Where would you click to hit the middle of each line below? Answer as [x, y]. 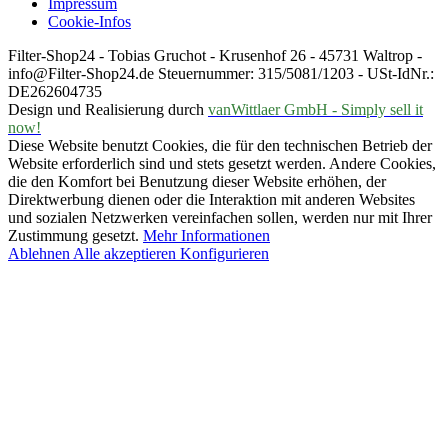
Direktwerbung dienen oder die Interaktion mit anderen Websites [211, 199]
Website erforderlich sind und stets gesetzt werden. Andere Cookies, [222, 163]
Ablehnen [40, 253]
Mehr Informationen [206, 235]
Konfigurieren [224, 253]
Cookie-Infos [89, 21]
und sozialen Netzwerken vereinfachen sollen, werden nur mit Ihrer [220, 217]
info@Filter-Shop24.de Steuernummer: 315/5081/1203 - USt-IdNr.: [221, 73]
